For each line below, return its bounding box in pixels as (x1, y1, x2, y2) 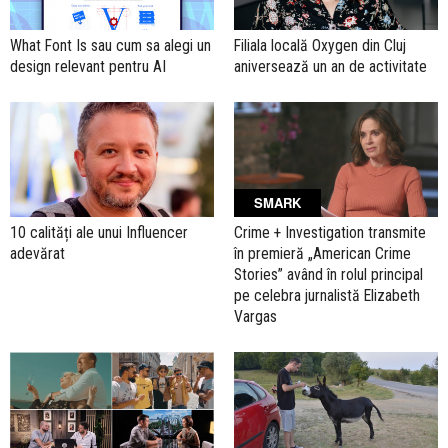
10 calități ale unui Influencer (10, 222, 188, 242)
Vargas (234, 306, 277, 326)
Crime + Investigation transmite (234, 222, 426, 242)
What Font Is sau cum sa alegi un (10, 36, 211, 56)
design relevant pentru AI (10, 57, 166, 77)
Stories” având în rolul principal (234, 264, 423, 284)
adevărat (10, 243, 65, 263)
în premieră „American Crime (234, 243, 411, 263)
